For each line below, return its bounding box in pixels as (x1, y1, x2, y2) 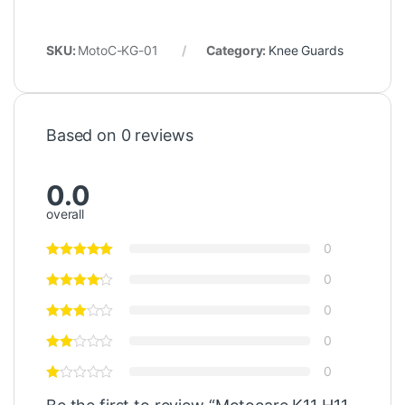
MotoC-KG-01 (78, 42, 158, 58)
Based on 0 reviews (46, 125, 193, 145)
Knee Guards (268, 42, 344, 58)
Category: (205, 42, 269, 58)
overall (46, 206, 85, 222)
